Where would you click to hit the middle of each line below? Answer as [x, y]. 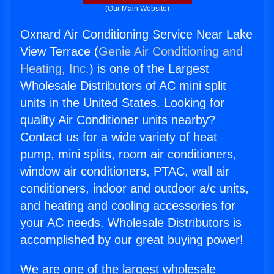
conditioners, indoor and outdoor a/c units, [135, 189]
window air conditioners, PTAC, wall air [125, 172]
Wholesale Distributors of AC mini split [123, 86]
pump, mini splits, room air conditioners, [128, 154]
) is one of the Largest [149, 69]
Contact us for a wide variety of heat [119, 137]
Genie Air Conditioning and [171, 52]
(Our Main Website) [137, 9]
